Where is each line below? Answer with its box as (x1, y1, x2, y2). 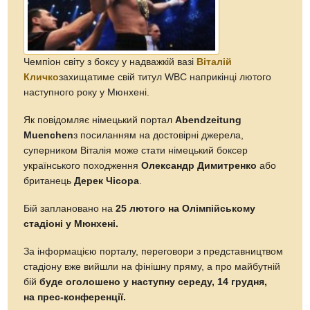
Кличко (24, 71, 60, 82)
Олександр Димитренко (141, 160, 257, 171)
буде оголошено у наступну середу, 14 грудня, (39, 276, 268, 287)
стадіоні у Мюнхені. (24, 218, 119, 229)
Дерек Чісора (74, 175, 140, 186)
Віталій (197, 56, 232, 67)
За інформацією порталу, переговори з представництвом (24, 246, 284, 257)
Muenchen (24, 129, 74, 140)
